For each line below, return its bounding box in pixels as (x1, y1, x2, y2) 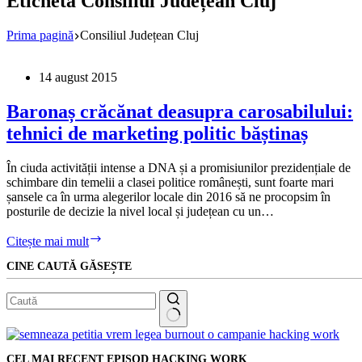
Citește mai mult (6, 234, 89, 248)
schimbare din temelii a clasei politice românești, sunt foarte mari (6, 175, 334, 189)
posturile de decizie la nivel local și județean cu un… (6, 204, 274, 218)
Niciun (6, 326, 40, 340)
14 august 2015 (39, 69, 117, 84)
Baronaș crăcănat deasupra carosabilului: (6, 100, 353, 122)
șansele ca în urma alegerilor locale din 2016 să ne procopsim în (6, 189, 330, 204)
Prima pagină (6, 27, 74, 42)
